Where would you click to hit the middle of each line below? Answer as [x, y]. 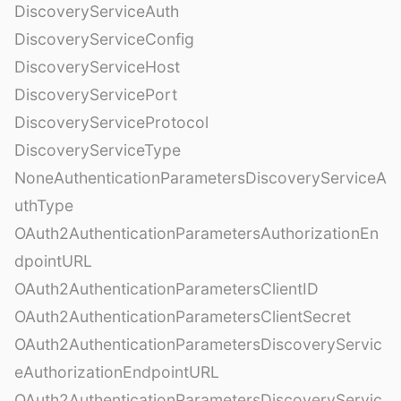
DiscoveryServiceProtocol [111, 123]
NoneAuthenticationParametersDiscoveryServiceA [200, 178]
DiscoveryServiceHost [97, 67]
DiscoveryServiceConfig [104, 39]
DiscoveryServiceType [98, 150]
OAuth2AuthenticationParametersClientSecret [183, 317]
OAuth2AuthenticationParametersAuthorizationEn [196, 234]
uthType [44, 206]
